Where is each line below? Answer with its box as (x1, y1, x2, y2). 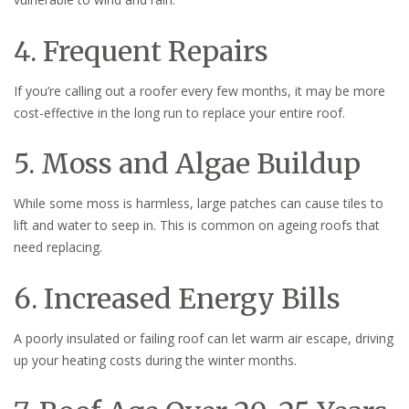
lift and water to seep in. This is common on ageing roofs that (14, 216, 380, 235)
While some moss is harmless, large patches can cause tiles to (14, 194, 383, 213)
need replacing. (14, 238, 102, 257)
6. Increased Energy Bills (14, 281, 341, 317)
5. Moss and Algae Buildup (14, 146, 361, 182)
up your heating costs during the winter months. (14, 351, 297, 370)
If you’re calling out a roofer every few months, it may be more (14, 81, 385, 100)
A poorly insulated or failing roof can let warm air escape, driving (14, 330, 393, 348)
